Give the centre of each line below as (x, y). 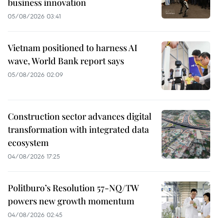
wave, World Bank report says (66, 61)
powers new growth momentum (71, 201)
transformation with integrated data (78, 129)
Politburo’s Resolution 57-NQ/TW (73, 188)
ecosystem (28, 142)
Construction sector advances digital (80, 116)
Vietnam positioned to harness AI (73, 47)
